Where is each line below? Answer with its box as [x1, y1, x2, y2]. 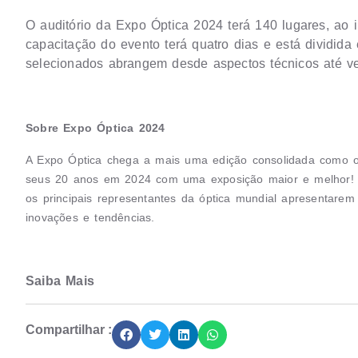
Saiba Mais [26, 273, 94, 288]
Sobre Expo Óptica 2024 [26, 121, 165, 134]
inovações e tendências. [26, 210, 155, 224]
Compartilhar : [26, 322, 112, 336]
